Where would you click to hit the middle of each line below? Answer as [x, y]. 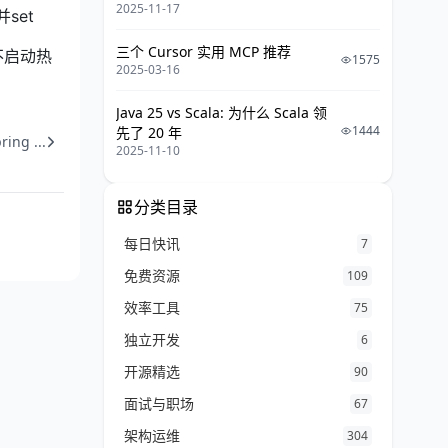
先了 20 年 [149, 132]
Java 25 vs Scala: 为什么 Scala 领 [221, 112]
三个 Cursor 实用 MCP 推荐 [203, 51]
